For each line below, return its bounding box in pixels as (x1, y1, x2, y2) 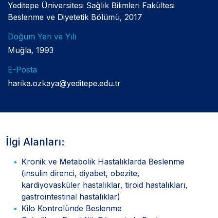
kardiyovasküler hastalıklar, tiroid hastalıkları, (21, 180, 188, 190)
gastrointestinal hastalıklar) (21, 191, 120, 201)
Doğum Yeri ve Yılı (8, 31, 76, 41)
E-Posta (8, 64, 37, 74)
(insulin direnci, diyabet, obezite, (21, 168, 140, 178)
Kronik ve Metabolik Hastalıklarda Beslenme (21, 156, 184, 166)
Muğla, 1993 (8, 45, 54, 55)
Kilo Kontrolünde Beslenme (21, 203, 124, 213)
